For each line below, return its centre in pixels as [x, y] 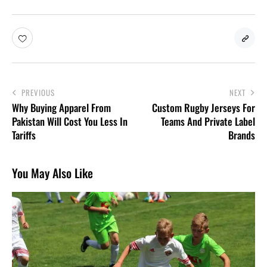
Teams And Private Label [208, 122]
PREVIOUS [38, 93]
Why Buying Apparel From [61, 108]
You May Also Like [52, 173]
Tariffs [24, 135]
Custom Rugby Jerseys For [204, 108]
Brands [242, 135]
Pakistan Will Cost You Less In [70, 122]
